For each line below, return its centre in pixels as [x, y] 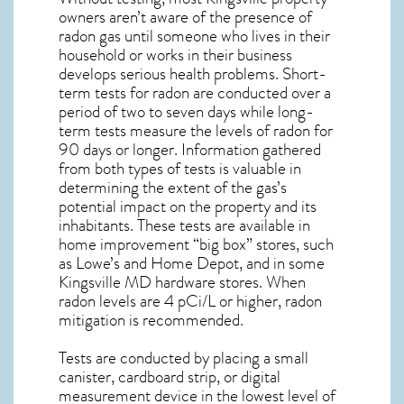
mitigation [92, 320]
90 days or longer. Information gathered [190, 149]
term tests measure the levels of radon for [196, 130]
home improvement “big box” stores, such [196, 244]
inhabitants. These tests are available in [184, 225]
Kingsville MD [105, 282]
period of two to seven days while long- [186, 111]
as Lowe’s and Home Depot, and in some [192, 263]
